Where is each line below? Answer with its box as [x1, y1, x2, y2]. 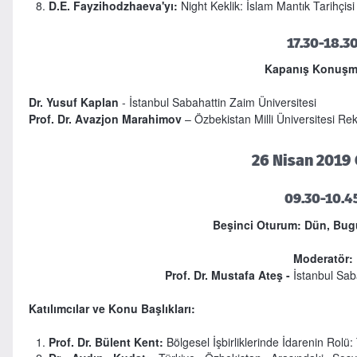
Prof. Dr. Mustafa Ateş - [165, 266, 294, 283]
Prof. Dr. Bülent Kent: [48, 333, 163, 350]
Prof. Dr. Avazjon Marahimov [28, 111, 182, 127]
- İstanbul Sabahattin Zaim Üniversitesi [118, 94, 316, 111]
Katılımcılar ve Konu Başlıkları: [28, 300, 195, 316]
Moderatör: [292, 249, 353, 266]
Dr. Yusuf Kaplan [28, 94, 119, 111]
